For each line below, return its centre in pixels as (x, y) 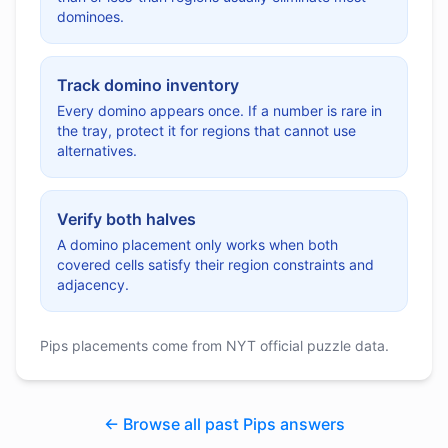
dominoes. (90, 16)
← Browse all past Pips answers (224, 424)
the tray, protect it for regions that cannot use (206, 130)
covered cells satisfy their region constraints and (215, 264)
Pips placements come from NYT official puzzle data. (214, 345)
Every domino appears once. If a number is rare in (219, 110)
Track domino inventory (148, 85)
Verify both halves (126, 219)
